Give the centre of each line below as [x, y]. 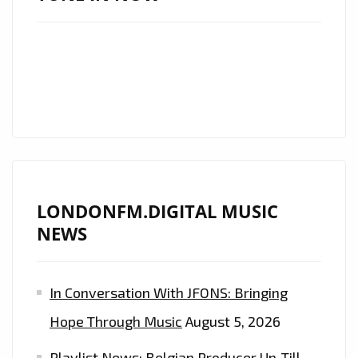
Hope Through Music [116, 322]
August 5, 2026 [233, 322]
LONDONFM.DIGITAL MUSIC [157, 212]
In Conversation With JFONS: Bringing [169, 293]
